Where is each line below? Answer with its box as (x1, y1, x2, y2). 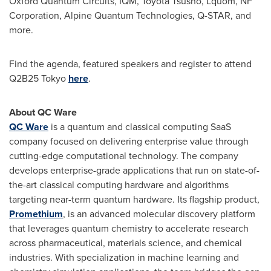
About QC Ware (9, 105, 77, 119)
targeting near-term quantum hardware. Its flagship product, (9, 192, 260, 206)
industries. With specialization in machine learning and (9, 250, 239, 264)
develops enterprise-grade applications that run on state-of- (9, 163, 260, 177)
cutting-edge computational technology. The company (9, 149, 238, 163)
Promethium (9, 207, 63, 221)
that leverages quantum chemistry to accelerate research (9, 221, 249, 235)
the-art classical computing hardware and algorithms (9, 178, 229, 192)
